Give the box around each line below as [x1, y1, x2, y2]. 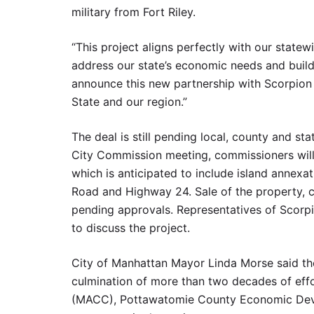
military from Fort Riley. [71, 4, 196, 19]
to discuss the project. [71, 220, 190, 235]
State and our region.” [71, 94, 187, 109]
